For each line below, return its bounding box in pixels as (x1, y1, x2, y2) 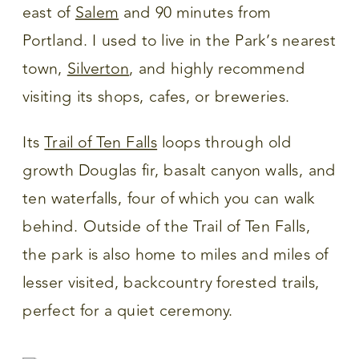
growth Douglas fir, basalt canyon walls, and (22, 159, 336, 184)
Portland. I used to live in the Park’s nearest (22, 29, 337, 53)
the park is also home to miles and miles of (22, 243, 329, 268)
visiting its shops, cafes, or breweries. (22, 85, 291, 109)
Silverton (67, 57, 130, 81)
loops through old (157, 131, 292, 155)
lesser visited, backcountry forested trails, (22, 271, 321, 296)
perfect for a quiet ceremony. (22, 299, 234, 324)
